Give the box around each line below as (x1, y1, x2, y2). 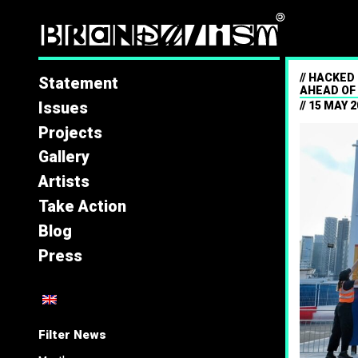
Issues (38, 98, 89, 117)
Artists (38, 173, 90, 192)
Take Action (38, 197, 127, 216)
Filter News (38, 327, 107, 342)
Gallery (38, 148, 90, 167)
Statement (38, 74, 119, 93)
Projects (38, 123, 103, 142)
